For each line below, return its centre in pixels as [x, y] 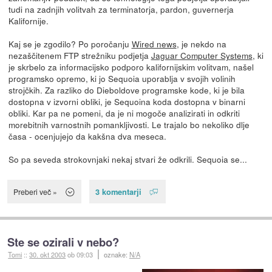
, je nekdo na [201, 43]
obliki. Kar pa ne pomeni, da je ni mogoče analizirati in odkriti [124, 113]
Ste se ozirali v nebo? [63, 242]
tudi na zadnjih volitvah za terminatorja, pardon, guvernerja [121, 9]
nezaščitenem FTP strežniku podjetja [80, 55]
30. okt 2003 [48, 255]
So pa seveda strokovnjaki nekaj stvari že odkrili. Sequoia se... [127, 159]
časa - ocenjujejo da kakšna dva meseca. [87, 136]
